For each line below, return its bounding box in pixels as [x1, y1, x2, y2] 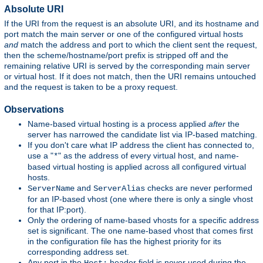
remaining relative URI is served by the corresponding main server [4, 61, 250, 71]
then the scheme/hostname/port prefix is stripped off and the [4, 50, 228, 60]
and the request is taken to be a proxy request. [4, 82, 178, 92]
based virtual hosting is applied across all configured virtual [28, 162, 246, 172]
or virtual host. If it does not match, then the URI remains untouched [4, 72, 256, 82]
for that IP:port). [28, 205, 86, 215]
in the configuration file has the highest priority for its [28, 237, 221, 247]
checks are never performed [145, 183, 252, 193]
